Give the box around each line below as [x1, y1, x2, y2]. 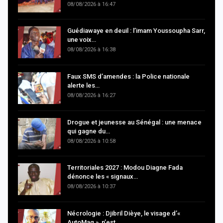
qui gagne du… [67, 127, 110, 135]
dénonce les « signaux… [67, 173, 138, 181]
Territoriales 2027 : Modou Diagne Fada [67, 164, 183, 172]
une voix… [67, 36, 96, 44]
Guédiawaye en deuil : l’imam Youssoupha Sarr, [67, 27, 205, 35]
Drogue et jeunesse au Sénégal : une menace [67, 118, 202, 126]
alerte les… [67, 82, 100, 89]
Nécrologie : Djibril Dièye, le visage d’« [67, 209, 180, 217]
